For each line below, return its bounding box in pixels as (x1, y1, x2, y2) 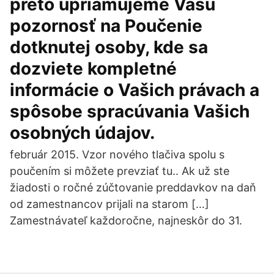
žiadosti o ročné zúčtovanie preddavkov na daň (10, 181, 256, 194)
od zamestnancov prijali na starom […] (10, 198, 209, 210)
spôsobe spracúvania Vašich (10, 101, 250, 122)
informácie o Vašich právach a (10, 80, 259, 100)
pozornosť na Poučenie (10, 15, 202, 36)
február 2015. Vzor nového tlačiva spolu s (10, 148, 224, 161)
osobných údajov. (10, 122, 155, 143)
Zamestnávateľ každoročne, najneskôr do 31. (10, 214, 242, 227)
